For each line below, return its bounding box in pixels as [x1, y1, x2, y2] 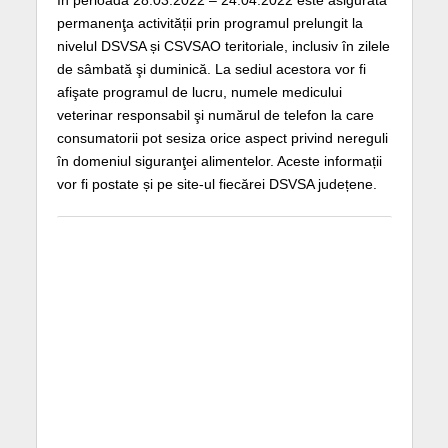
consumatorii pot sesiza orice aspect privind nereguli [56, 129, 388, 146]
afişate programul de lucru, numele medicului [56, 83, 342, 100]
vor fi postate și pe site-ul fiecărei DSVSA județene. [56, 175, 377, 192]
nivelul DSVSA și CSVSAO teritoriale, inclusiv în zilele [56, 37, 390, 54]
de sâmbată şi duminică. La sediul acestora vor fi [56, 60, 366, 77]
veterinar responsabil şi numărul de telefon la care [56, 106, 374, 123]
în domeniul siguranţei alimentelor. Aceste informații [56, 152, 382, 169]
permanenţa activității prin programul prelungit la [56, 14, 363, 31]
